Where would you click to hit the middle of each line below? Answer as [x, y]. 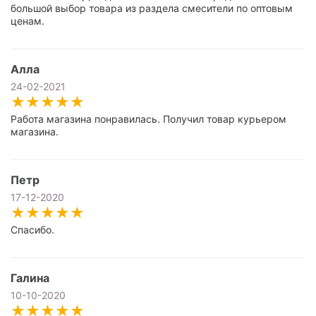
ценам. [28, 21]
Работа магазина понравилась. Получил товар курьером [148, 119]
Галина [30, 278]
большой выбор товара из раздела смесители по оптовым [152, 8]
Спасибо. [32, 230]
